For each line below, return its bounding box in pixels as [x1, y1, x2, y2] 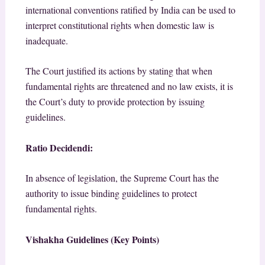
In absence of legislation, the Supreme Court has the [25, 172, 219, 185]
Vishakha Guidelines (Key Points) [25, 232, 159, 246]
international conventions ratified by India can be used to [25, 3, 235, 16]
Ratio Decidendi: [25, 140, 93, 154]
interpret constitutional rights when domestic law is [25, 18, 214, 31]
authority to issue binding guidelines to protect [25, 187, 197, 200]
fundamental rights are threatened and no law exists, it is [25, 80, 233, 93]
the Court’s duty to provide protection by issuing [25, 95, 205, 108]
